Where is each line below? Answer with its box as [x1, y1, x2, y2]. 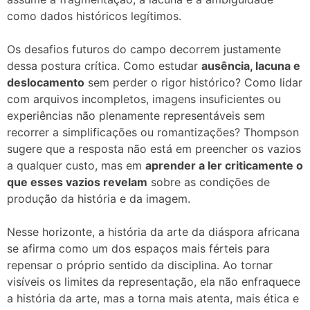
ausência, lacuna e [201, 58, 300, 73]
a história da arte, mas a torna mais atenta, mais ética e [7, 291, 299, 305]
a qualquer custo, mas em [7, 158, 145, 172]
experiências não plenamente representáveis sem [7, 108, 265, 122]
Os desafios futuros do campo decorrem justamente [7, 42, 281, 56]
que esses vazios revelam [7, 174, 147, 189]
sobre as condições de [147, 174, 270, 189]
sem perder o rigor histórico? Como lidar [84, 75, 302, 89]
